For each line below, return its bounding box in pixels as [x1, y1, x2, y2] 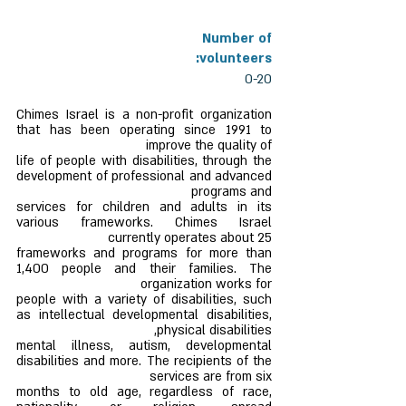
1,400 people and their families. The [16, 260, 272, 277]
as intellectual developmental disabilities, [16, 306, 272, 324]
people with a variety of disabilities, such [16, 291, 272, 308]
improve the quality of [146, 137, 272, 154]
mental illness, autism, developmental [16, 337, 272, 354]
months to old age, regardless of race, [16, 383, 272, 401]
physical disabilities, [157, 322, 272, 339]
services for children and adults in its [16, 198, 272, 216]
